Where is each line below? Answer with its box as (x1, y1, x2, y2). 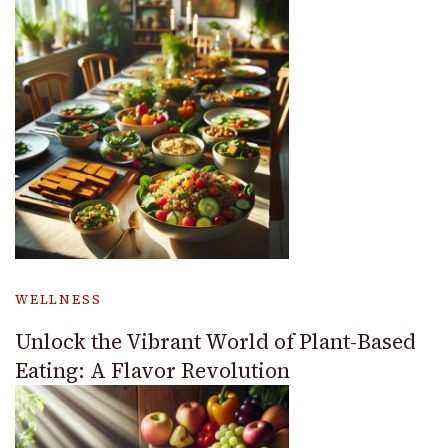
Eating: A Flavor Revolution (15, 355, 290, 385)
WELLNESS (15, 290, 102, 308)
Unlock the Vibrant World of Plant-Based (15, 326, 416, 356)
